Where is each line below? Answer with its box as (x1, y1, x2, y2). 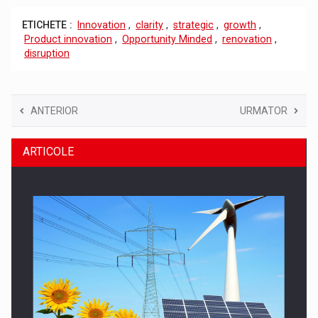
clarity (136, 18, 164, 31)
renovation (222, 33, 273, 45)
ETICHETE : (22, 18, 73, 31)
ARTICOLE (23, 144, 75, 158)
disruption (24, 47, 70, 59)
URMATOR (239, 104, 287, 116)
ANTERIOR (31, 104, 79, 116)
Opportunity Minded (122, 33, 213, 45)
